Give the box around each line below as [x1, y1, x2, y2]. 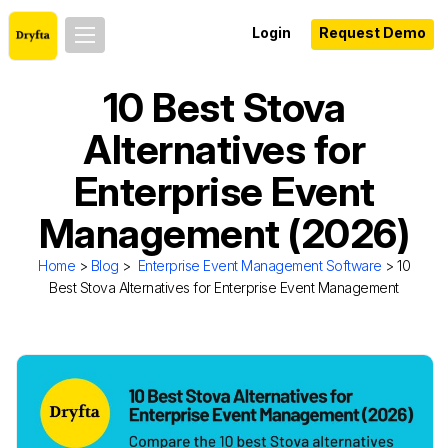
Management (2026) [38, 209, 410, 258]
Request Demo [319, 24, 426, 41]
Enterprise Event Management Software [137, 257, 382, 274]
